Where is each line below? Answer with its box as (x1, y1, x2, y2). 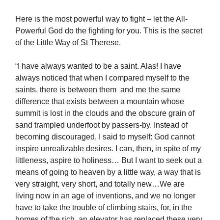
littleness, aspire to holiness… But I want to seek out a (15, 156, 202, 165)
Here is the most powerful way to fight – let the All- (15, 14, 188, 23)
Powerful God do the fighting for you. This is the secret (15, 26, 202, 35)
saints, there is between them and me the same (15, 85, 180, 94)
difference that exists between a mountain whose (15, 97, 184, 106)
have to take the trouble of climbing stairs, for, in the (15, 203, 192, 212)
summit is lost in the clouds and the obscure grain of (15, 109, 194, 117)
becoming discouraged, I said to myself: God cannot (15, 132, 194, 141)
